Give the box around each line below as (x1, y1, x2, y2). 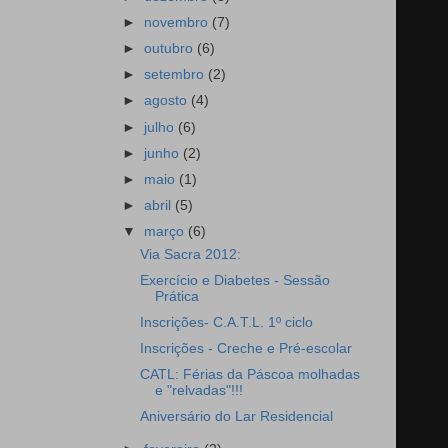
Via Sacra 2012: (139, 246, 241, 262)
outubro (144, 41, 198, 57)
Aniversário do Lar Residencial (139, 409, 333, 425)
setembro (144, 67, 209, 83)
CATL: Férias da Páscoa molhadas (139, 367, 360, 383)
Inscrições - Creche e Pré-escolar (139, 341, 352, 357)
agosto (144, 93, 192, 109)
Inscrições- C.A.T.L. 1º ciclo (139, 315, 313, 330)
